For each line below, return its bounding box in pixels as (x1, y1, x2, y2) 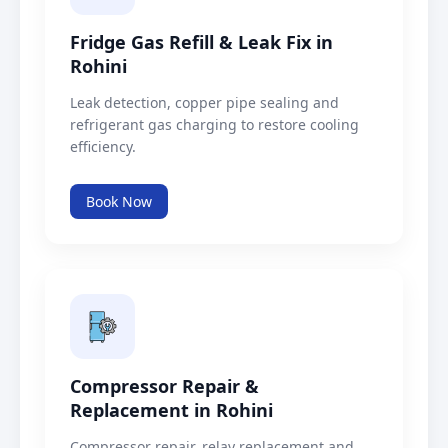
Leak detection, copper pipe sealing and (70, 93, 339, 113)
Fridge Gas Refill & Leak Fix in (70, 30, 333, 55)
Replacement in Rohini (70, 398, 273, 423)
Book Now (86, 192, 152, 212)
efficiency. (70, 137, 136, 157)
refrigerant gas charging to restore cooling (70, 115, 359, 135)
